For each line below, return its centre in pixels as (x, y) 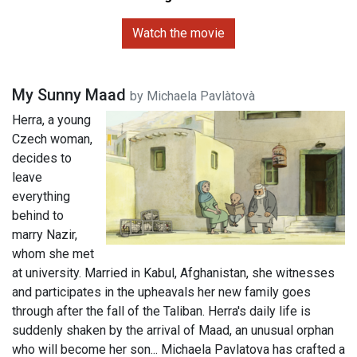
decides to (42, 158)
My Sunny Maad (71, 94)
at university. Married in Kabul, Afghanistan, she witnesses (173, 273)
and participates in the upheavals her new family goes (161, 292)
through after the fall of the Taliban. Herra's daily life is (161, 311)
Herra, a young (51, 120)
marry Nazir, (45, 234)
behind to (38, 215)
